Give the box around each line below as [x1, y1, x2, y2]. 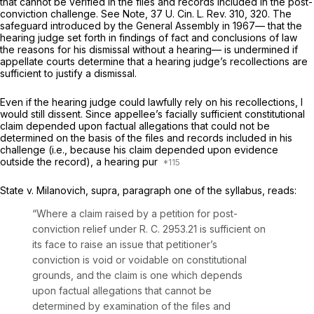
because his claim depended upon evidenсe [70, 144, 278, 156]
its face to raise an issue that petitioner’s [32, 238, 217, 251]
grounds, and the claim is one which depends [32, 269, 243, 282]
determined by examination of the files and [32, 300, 231, 313]
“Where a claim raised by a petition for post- [32, 207, 238, 220]
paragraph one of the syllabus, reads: [123, 184, 296, 197]
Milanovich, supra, [36, 184, 123, 197]
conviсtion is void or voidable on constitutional [32, 254, 247, 266]
